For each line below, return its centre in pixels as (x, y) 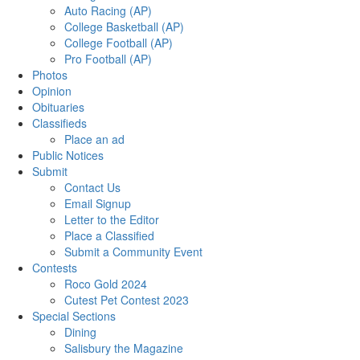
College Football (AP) (119, 43)
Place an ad (94, 139)
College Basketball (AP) (124, 27)
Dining (80, 332)
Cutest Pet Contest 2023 (127, 300)
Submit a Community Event (133, 252)
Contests (55, 268)
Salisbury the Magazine (124, 348)
